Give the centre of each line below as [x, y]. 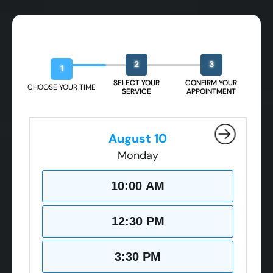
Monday [138, 155]
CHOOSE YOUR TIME [62, 87]
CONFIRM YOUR [211, 83]
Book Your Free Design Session [134, 46]
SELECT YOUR [136, 83]
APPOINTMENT [211, 91]
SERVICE [136, 91]
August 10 [138, 138]
